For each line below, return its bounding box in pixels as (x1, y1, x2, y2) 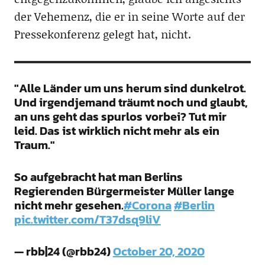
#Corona (123, 196, 172, 214)
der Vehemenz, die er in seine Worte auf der (14, 8, 245, 24)
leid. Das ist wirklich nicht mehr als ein (14, 121, 219, 140)
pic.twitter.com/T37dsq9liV (14, 210, 161, 228)
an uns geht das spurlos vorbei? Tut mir (14, 107, 227, 125)
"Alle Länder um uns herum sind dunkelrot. (14, 79, 246, 97)
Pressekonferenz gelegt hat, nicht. (14, 25, 191, 42)
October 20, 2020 (112, 242, 205, 260)
